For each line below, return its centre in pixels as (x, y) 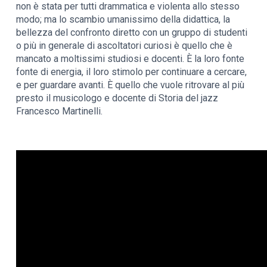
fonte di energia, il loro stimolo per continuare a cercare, (132, 72)
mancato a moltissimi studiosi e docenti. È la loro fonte (131, 58)
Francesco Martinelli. (60, 111)
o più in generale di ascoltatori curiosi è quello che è (125, 45)
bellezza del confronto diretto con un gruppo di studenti (132, 32)
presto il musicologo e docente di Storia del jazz (117, 98)
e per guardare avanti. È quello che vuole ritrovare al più (131, 85)
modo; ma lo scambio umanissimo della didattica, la (123, 19)
